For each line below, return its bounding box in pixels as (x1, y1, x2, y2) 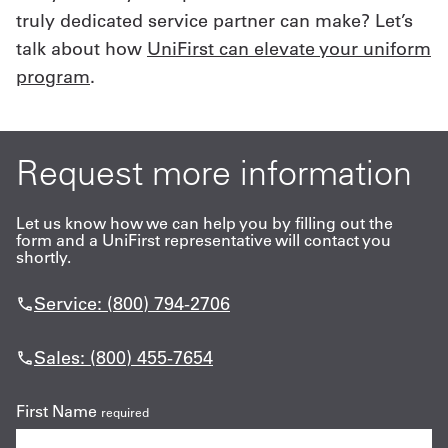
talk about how (16, 37, 147, 61)
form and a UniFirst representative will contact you (16, 230, 391, 251)
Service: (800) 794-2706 (34, 292, 230, 316)
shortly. (16, 247, 71, 268)
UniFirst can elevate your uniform (147, 37, 431, 61)
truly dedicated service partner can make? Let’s (16, 9, 413, 33)
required (101, 405, 149, 421)
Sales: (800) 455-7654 (34, 346, 213, 370)
